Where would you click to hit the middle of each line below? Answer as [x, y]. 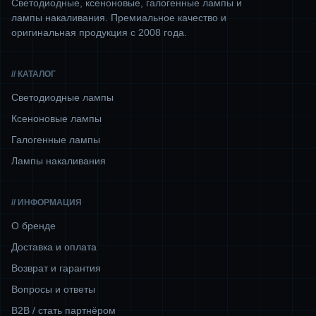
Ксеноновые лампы [56, 119]
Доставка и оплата [54, 247]
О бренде [34, 226]
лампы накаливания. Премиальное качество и [119, 18]
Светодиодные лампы [62, 97]
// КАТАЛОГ [34, 74]
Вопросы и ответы [53, 289]
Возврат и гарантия [56, 268]
